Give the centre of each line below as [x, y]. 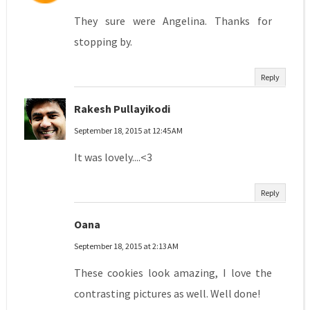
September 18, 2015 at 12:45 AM [128, 131]
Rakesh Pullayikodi [122, 109]
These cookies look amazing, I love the [173, 273]
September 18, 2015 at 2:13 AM [126, 246]
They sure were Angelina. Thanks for [173, 21]
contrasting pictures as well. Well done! [167, 294]
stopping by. [103, 42]
